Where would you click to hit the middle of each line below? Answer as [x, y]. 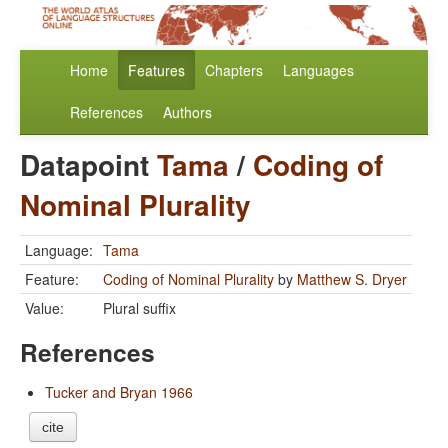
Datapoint [88, 165]
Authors [187, 112]
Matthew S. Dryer [352, 279]
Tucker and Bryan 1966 [119, 392]
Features [156, 70]
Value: [44, 308]
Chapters [234, 70]
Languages [318, 70]
